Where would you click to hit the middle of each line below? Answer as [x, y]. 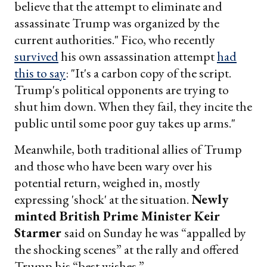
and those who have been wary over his [113, 166]
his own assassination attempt [138, 57]
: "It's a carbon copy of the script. [148, 73]
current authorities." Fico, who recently [115, 40]
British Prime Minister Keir [140, 216]
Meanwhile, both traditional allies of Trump [128, 150]
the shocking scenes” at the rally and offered [127, 250]
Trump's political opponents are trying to [122, 90]
